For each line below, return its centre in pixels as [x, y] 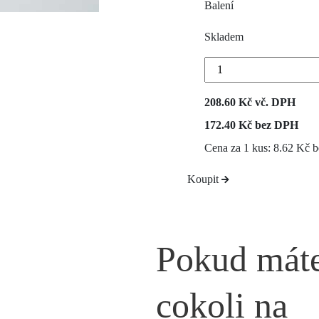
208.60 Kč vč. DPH [250, 102]
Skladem [224, 37]
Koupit [204, 179]
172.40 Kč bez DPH [251, 125]
